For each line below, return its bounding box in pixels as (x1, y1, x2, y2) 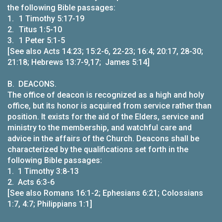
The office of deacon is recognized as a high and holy (7, 90, 204, 100)
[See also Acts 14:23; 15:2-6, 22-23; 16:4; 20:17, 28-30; (7, 47, 203, 56)
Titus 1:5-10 (19, 25, 62, 34)
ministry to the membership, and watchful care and (7, 123, 192, 132)
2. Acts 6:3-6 (7, 177, 187, 187)
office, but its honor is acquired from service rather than (7, 101, 212, 111)
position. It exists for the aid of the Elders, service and (7, 112, 204, 121)
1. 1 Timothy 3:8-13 (7, 166, 188, 176)
